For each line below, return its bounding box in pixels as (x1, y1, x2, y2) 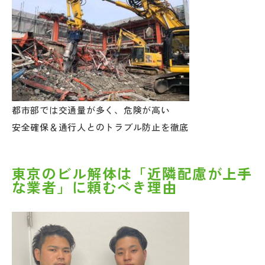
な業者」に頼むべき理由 (11, 176, 177, 198)
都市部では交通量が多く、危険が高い (11, 103, 170, 116)
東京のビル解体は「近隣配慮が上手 (11, 163, 253, 184)
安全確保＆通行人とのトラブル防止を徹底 (11, 120, 189, 133)
